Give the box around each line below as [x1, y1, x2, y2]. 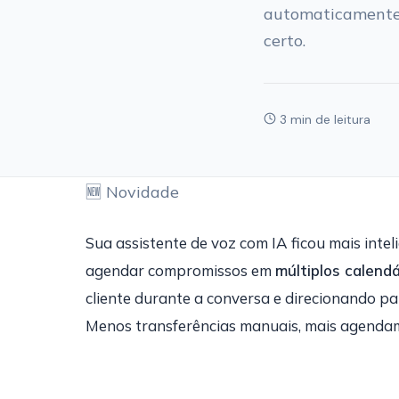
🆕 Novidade [85, 182, 179, 202]
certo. [264, 30, 305, 51]
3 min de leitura [276, 110, 370, 127]
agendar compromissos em [85, 261, 275, 280]
